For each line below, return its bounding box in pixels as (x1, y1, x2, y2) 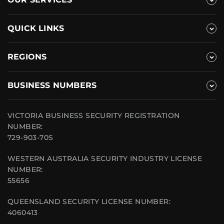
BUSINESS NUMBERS (7, 80, 97, 90)
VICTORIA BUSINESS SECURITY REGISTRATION (7, 110, 180, 120)
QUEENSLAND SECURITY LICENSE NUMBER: (7, 196, 170, 206)
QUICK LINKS (7, 23, 64, 33)
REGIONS (7, 51, 47, 61)
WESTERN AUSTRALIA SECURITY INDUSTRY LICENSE (7, 153, 202, 163)
